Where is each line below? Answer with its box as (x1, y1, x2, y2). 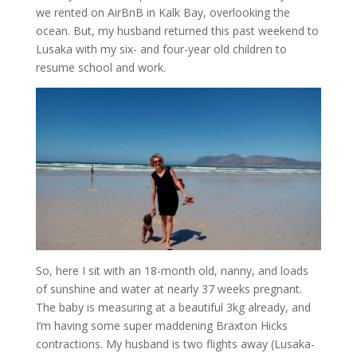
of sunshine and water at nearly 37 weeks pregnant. (35, 281, 302, 297)
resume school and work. (35, 60, 166, 76)
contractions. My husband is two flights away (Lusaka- (35, 336, 315, 352)
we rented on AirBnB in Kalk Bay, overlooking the (35, 5, 290, 21)
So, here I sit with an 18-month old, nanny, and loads (35, 263, 308, 279)
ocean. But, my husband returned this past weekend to (35, 23, 319, 39)
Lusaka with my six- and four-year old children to (35, 41, 287, 57)
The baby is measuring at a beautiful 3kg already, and (35, 300, 311, 316)
